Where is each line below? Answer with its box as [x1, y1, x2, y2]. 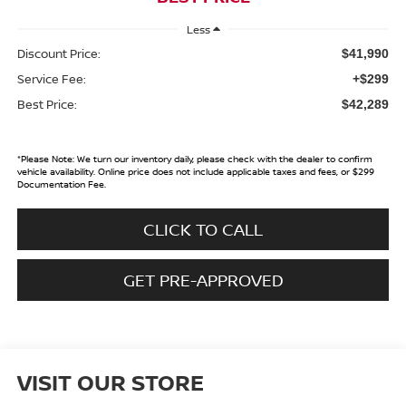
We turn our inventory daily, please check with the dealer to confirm [73, 151, 372, 165]
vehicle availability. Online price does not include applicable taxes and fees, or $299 [16, 164, 374, 178]
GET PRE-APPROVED [122, 268, 284, 291]
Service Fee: [16, 70, 86, 87]
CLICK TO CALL [143, 217, 263, 240]
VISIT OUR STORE [16, 366, 204, 397]
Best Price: [16, 95, 77, 112]
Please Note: [20, 151, 74, 165]
